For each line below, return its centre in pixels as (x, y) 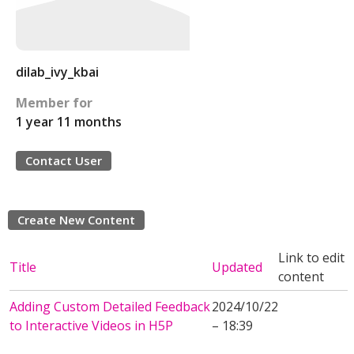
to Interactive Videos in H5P (91, 326)
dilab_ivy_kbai (57, 72)
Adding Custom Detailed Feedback (110, 307)
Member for (54, 103)
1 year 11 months (69, 122)
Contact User (64, 160)
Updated (237, 267)
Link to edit (311, 258)
